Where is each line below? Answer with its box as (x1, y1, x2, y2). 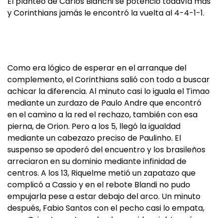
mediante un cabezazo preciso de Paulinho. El (7, 132, 181, 144)
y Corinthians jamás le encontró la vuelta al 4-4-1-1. (7, 7, 204, 18)
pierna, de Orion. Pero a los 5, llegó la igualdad (7, 121, 181, 132)
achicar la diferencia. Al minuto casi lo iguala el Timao (7, 86, 210, 97)
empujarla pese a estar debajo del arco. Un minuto (7, 191, 200, 202)
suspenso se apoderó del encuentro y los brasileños (7, 144, 205, 155)
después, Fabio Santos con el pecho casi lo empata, (7, 202, 204, 214)
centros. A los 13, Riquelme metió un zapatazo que (7, 167, 196, 179)
